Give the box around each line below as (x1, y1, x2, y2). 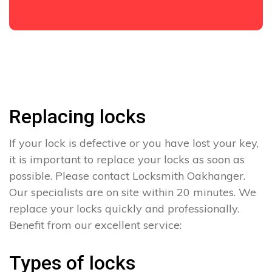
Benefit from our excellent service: (9, 218, 182, 233)
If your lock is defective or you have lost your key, (9, 136, 259, 151)
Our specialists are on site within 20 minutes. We (9, 185, 256, 200)
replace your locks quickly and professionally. (9, 202, 239, 216)
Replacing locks (9, 105, 146, 129)
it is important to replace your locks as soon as (9, 152, 245, 167)
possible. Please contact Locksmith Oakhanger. (9, 169, 245, 183)
